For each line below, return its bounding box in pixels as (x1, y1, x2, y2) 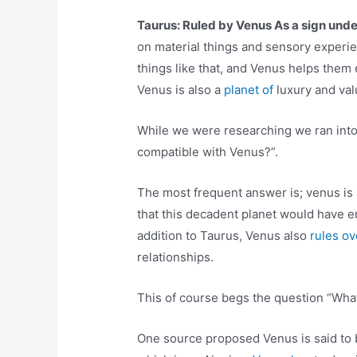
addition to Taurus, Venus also (137, 228, 311, 244)
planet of (224, 82, 277, 98)
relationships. (137, 249, 214, 265)
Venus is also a (137, 82, 225, 98)
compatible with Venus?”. (137, 144, 279, 160)
